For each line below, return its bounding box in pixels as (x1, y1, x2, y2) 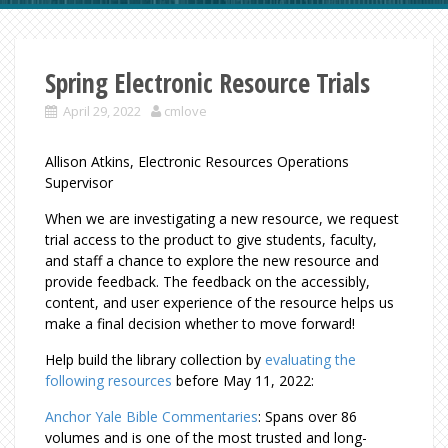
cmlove (164, 102, 207, 120)
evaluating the (265, 350, 356, 369)
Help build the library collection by (45, 350, 265, 369)
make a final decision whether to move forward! (45, 314, 363, 333)
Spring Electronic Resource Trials (45, 65, 370, 101)
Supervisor (45, 173, 121, 192)
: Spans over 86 (258, 407, 357, 426)
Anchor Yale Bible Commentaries (45, 407, 258, 426)
